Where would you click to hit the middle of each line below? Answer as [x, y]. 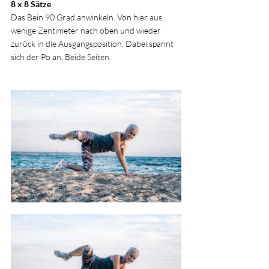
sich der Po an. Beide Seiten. [61, 57]
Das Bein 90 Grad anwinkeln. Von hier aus [87, 17]
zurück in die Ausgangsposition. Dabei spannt [93, 44]
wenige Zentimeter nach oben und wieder [87, 31]
